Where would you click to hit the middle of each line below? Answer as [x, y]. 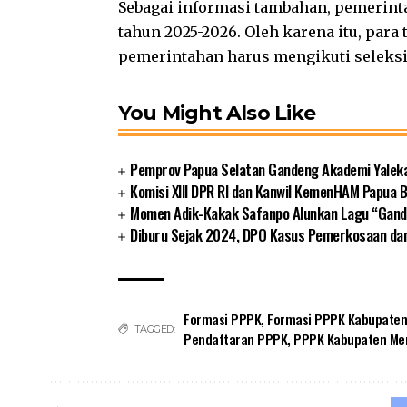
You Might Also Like [217, 113]
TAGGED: [154, 329]
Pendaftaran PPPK [235, 339]
